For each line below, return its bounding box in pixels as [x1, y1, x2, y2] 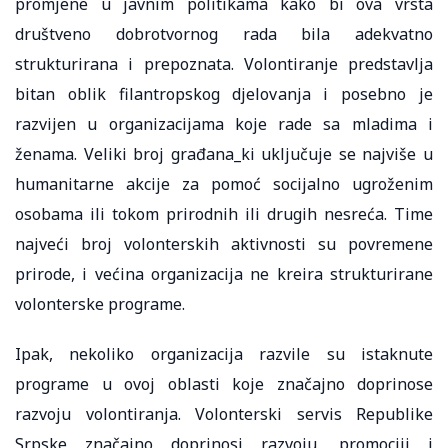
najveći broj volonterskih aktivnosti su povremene [15, 232, 433, 255]
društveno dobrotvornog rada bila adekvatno [15, 22, 433, 45]
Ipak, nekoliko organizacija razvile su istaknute [15, 342, 433, 365]
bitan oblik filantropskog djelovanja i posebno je [15, 82, 433, 105]
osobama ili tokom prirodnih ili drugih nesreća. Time [15, 202, 433, 225]
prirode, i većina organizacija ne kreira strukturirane [15, 262, 433, 285]
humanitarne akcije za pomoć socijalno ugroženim [15, 172, 433, 195]
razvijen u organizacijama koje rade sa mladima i [15, 112, 433, 135]
